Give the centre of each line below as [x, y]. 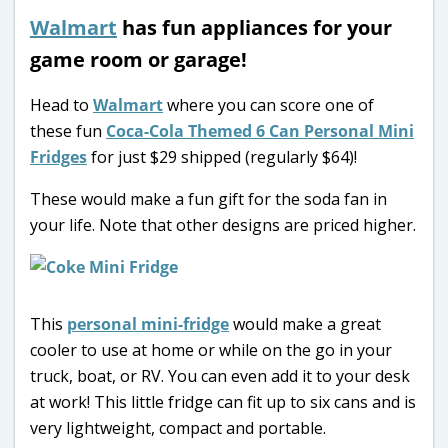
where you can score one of [268, 104]
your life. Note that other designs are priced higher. [223, 224]
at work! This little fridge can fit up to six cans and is [223, 401]
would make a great [305, 323]
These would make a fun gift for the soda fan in [208, 198]
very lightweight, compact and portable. [178, 427]
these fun [68, 130]
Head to [61, 104]
